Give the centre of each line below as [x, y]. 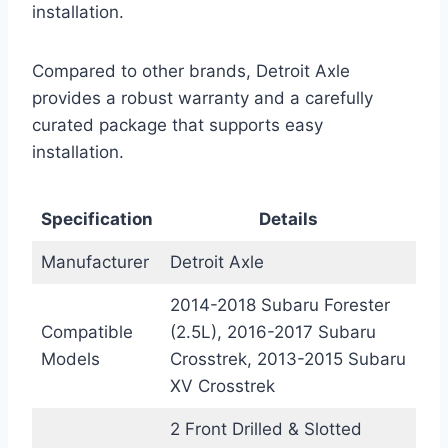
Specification [96, 219]
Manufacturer [94, 262]
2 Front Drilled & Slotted [265, 429]
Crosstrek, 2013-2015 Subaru [287, 359]
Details [288, 219]
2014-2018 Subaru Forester [279, 305]
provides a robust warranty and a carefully [202, 98]
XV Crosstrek [222, 386]
